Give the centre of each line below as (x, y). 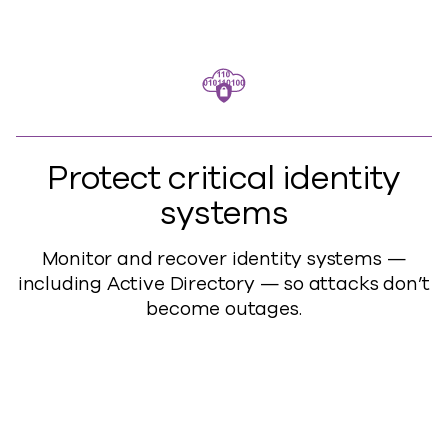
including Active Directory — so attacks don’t (224, 284)
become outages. (224, 309)
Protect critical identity (224, 178)
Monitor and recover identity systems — (224, 259)
